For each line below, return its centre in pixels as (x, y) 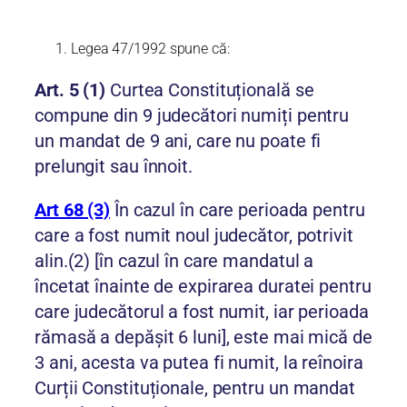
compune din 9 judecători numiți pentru (192, 116)
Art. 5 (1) (72, 90)
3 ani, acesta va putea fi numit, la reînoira (199, 363)
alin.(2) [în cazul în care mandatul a (174, 261)
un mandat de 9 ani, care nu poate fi (178, 141)
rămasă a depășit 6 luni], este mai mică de (203, 338)
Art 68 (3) (72, 210)
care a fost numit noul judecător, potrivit (194, 236)
